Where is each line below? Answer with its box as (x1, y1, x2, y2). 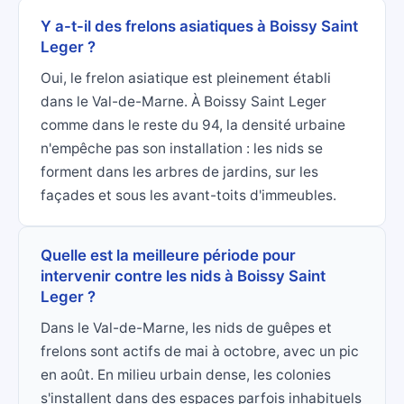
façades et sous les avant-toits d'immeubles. (41, 187, 336, 205)
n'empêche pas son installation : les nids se (41, 140, 323, 158)
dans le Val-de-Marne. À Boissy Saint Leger (41, 93, 326, 111)
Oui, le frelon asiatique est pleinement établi (41, 69, 331, 87)
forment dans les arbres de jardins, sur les (41, 163, 318, 181)
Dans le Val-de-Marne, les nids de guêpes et (41, 319, 332, 337)
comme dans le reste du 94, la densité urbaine (41, 116, 345, 134)
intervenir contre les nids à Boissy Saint (41, 267, 326, 286)
